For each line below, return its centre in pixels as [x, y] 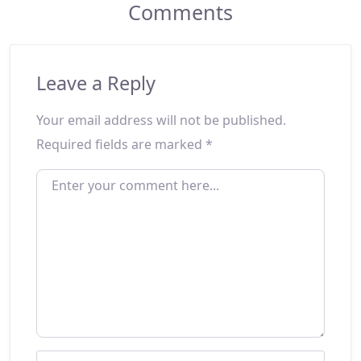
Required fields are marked [121, 145]
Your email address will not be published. [161, 120]
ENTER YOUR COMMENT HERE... [112, 175]
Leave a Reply [96, 83]
